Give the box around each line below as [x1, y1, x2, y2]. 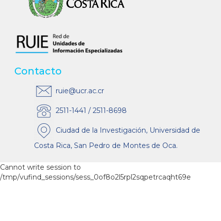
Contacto [14, 65, 62, 77]
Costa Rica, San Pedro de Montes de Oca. [34, 141, 178, 150]
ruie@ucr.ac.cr [54, 86, 104, 95]
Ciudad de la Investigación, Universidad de [54, 125, 200, 135]
